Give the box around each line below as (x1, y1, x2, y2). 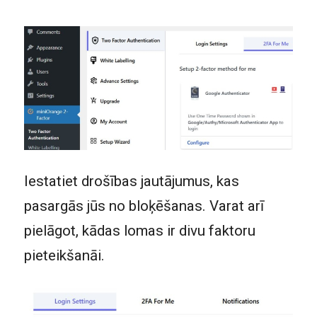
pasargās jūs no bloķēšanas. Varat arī (23, 197, 264, 215)
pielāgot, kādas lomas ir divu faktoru (23, 222, 255, 240)
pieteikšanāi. (23, 247, 105, 265)
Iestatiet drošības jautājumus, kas (23, 173, 239, 190)
